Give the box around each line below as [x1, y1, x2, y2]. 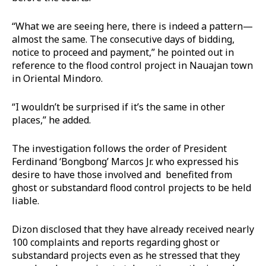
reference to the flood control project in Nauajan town [12, 58, 253, 72]
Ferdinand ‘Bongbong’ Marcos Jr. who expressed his [12, 154, 239, 168]
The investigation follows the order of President [12, 141, 227, 155]
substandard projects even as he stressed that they [12, 248, 240, 262]
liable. [12, 194, 42, 207]
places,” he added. [12, 113, 93, 126]
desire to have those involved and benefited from [12, 167, 232, 181]
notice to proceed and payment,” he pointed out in [12, 45, 234, 59]
